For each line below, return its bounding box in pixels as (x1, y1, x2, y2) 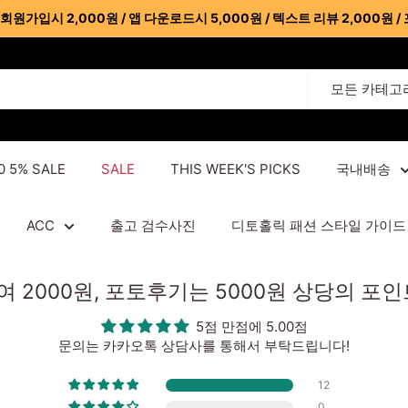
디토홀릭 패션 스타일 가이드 (231, 216, 406, 234)
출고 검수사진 (110, 216, 196, 234)
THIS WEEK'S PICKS (170, 159, 301, 178)
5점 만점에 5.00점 (195, 317, 308, 335)
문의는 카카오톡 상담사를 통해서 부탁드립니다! (58, 336, 350, 354)
